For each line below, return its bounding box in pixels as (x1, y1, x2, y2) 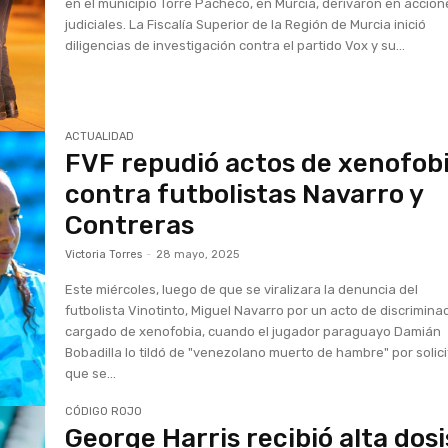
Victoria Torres (65, 247, 143, 261)
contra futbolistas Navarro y (65, 178, 424, 210)
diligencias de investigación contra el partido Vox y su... (65, 38, 406, 53)
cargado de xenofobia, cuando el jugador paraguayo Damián (65, 323, 442, 339)
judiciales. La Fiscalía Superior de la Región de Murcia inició (65, 17, 427, 32)
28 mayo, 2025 (156, 247, 240, 261)
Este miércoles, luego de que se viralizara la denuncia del (65, 281, 419, 297)
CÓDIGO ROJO (65, 405, 143, 419)
